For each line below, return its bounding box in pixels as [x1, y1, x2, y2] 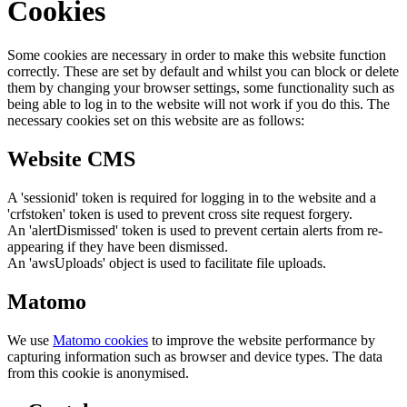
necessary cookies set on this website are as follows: [7, 113, 304, 129]
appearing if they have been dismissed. [7, 238, 228, 254]
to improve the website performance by [148, 332, 375, 348]
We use [7, 332, 53, 348]
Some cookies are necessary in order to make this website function [7, 47, 386, 64]
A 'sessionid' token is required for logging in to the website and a [7, 189, 376, 205]
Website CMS [7, 146, 135, 171]
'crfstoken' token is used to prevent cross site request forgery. [7, 205, 352, 222]
